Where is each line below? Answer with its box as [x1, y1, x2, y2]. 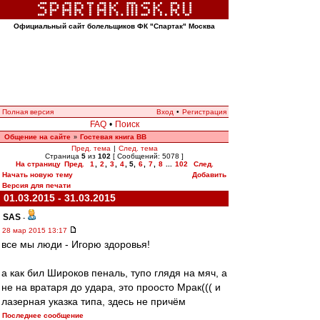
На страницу [15, 160, 61, 168]
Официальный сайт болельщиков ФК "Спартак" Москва [14, 22, 215, 30]
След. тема [118, 144, 158, 152]
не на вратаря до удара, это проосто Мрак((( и [1, 281, 221, 293]
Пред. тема [71, 144, 111, 152]
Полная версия [2, 108, 54, 116]
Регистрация [182, 108, 226, 116]
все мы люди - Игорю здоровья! [1, 239, 150, 250]
